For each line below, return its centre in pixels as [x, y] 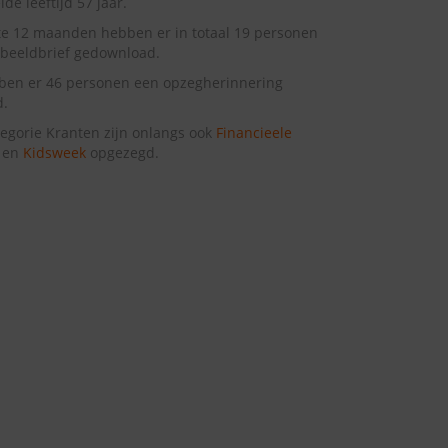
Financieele [253, 133]
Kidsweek [54, 153]
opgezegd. [122, 153]
